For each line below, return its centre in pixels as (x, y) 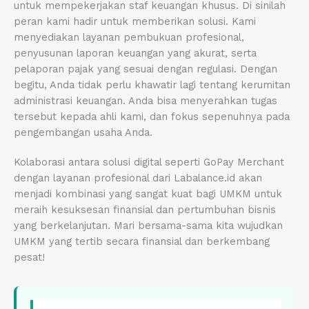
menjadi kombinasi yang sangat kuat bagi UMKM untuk (148, 194)
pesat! (29, 258)
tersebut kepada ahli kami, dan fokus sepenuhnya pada (152, 117)
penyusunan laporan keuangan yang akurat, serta (135, 53)
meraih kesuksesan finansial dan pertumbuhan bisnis (145, 210)
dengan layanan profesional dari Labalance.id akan (138, 178)
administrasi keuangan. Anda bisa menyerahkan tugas (146, 101)
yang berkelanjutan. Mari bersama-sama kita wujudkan (148, 226)
